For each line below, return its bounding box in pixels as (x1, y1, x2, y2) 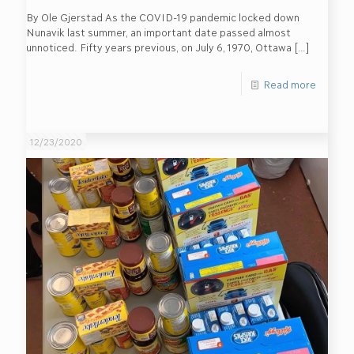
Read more (263, 77, 316, 90)
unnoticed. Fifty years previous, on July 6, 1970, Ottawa (26, 40, 291, 53)
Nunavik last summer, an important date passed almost (26, 24, 290, 38)
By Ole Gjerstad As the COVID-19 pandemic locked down (26, 9, 299, 23)
